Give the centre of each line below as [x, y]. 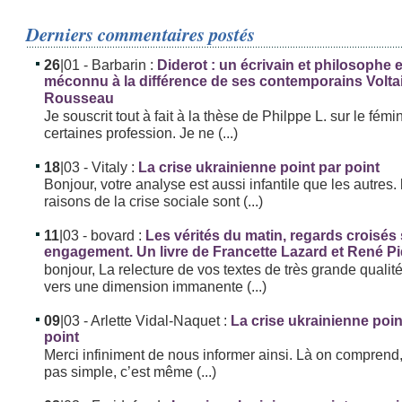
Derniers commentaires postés [141, 34]
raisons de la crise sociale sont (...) [154, 201]
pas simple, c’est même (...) [131, 371]
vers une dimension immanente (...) [156, 286]
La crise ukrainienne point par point [259, 167]
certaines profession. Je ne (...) [141, 132]
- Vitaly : [109, 166]
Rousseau [79, 98]
